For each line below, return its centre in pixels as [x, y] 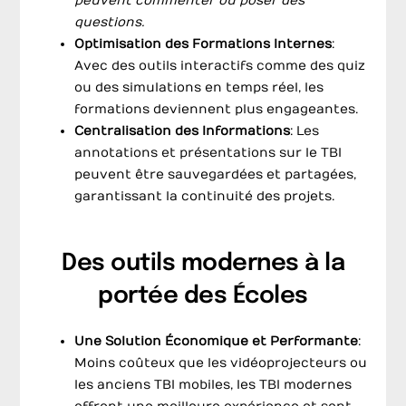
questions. [110, 22]
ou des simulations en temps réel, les [199, 87]
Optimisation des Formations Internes [203, 43]
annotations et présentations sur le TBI [208, 152]
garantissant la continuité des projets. [205, 196]
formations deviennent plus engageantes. [217, 109]
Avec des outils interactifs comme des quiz [220, 65]
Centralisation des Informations [183, 130]
